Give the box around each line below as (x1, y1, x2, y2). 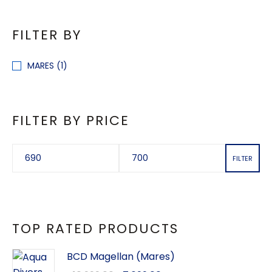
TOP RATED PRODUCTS (12, 219, 178, 238)
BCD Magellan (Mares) (67, 250, 175, 263)
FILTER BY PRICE (12, 111, 129, 130)
